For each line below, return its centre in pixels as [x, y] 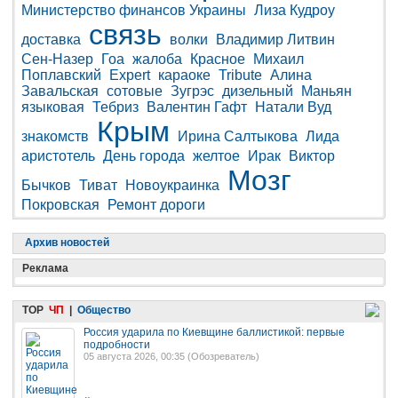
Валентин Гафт [197, 107]
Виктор [312, 155]
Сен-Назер [57, 59]
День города [144, 155]
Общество [104, 310]
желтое [216, 155]
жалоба [157, 59]
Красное [218, 59]
